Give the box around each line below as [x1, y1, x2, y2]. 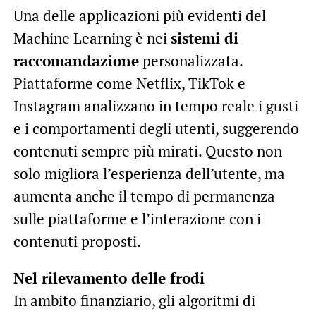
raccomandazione [13, 51, 139, 71]
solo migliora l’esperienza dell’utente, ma [13, 164, 285, 184]
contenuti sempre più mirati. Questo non [13, 141, 282, 162]
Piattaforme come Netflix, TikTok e [13, 73, 245, 94]
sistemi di [170, 28, 238, 49]
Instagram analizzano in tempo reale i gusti [13, 96, 298, 116]
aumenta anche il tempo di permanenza [13, 186, 275, 207]
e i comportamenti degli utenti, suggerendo [13, 119, 299, 139]
